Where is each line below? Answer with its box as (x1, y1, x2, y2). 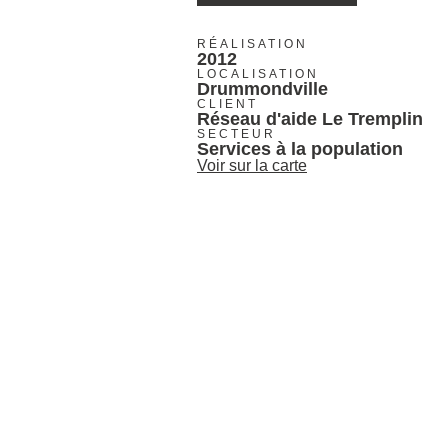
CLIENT (197, 96, 258, 111)
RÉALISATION (197, 36, 308, 51)
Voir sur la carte (197, 156, 307, 174)
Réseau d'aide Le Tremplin (197, 108, 423, 129)
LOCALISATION (197, 66, 319, 81)
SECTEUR (197, 126, 276, 141)
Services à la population (197, 138, 403, 159)
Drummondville (197, 78, 328, 99)
